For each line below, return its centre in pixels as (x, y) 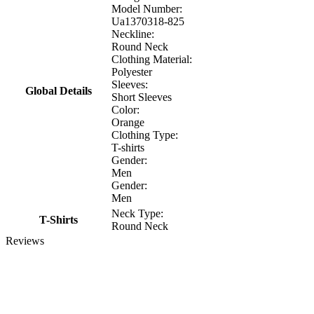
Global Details (58, 91)
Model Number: (147, 9)
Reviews (25, 241)
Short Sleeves (142, 97)
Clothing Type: (145, 135)
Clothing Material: (152, 60)
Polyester (132, 72)
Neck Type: (137, 214)
